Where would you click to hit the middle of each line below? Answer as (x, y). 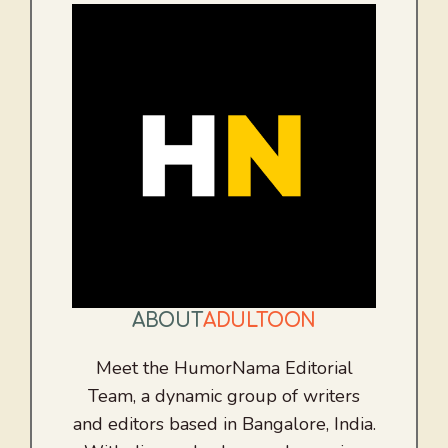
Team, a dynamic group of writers (224, 396)
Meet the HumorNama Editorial (224, 368)
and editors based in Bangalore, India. (224, 424)
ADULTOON (259, 321)
